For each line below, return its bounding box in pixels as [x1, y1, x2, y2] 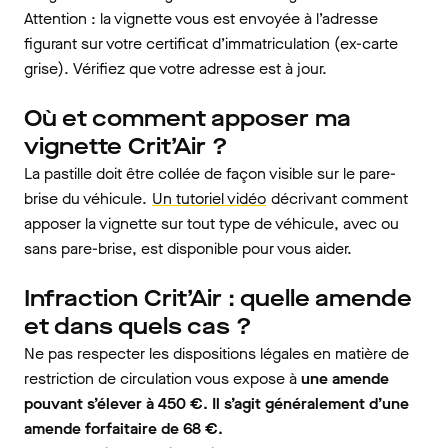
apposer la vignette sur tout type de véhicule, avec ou [24, 212, 399, 234]
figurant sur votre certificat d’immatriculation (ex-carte [24, 32, 398, 54]
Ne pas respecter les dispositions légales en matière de [24, 342, 409, 364]
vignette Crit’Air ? [24, 130, 228, 162]
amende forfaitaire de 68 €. [24, 417, 223, 439]
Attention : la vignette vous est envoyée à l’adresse [24, 7, 378, 29]
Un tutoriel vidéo [152, 187, 266, 209]
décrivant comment [267, 187, 408, 209]
